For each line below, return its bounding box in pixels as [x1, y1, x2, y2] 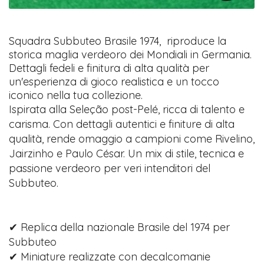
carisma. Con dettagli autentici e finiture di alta [9, 117, 235, 131]
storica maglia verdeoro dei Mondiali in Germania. [9, 47, 252, 61]
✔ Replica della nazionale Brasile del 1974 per [9, 220, 230, 234]
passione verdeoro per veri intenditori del [9, 161, 211, 175]
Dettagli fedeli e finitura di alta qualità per [9, 61, 210, 75]
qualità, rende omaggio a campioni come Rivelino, [9, 131, 255, 146]
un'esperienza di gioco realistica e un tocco [9, 74, 220, 88]
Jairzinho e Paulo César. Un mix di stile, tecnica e [9, 146, 245, 160]
